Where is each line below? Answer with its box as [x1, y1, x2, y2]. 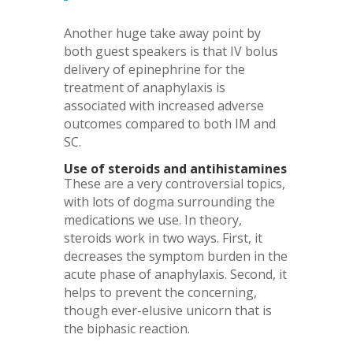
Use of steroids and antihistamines [63, 160, 287, 178]
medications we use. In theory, [63, 211, 242, 229]
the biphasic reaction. [63, 320, 190, 338]
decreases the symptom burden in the [63, 247, 288, 266]
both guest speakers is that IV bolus [63, 43, 278, 61]
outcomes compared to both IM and [63, 115, 276, 133]
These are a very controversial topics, [63, 175, 285, 193]
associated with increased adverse [63, 97, 264, 115]
